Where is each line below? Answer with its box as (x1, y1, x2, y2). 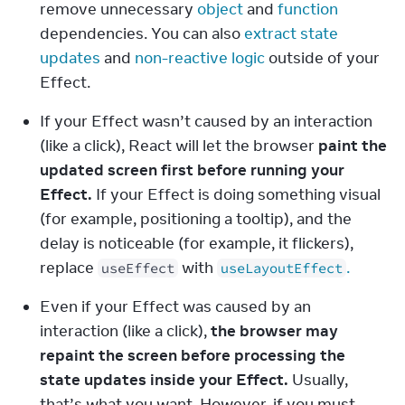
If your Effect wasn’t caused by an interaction (40, 111, 372, 131)
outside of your (265, 48, 380, 68)
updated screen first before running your (40, 160, 344, 180)
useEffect (101, 259, 174, 277)
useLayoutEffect (221, 259, 343, 277)
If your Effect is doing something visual (92, 184, 381, 204)
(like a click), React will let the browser (40, 136, 318, 155)
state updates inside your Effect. (40, 370, 288, 390)
